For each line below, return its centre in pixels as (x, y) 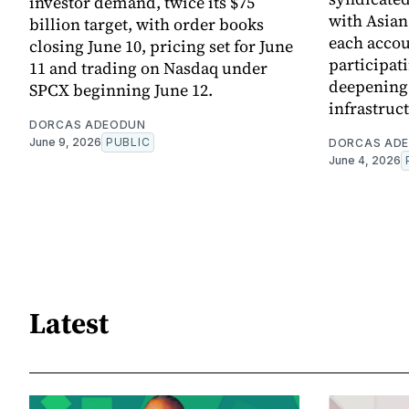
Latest (69, 323)
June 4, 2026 (365, 161)
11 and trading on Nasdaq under (148, 68)
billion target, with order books (147, 25)
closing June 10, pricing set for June (161, 47)
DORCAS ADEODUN (88, 125)
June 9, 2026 (65, 142)
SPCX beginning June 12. (121, 90)
